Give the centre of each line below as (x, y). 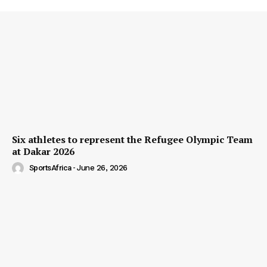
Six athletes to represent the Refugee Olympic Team (132, 139)
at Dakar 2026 (43, 151)
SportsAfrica (50, 168)
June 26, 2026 (102, 168)
